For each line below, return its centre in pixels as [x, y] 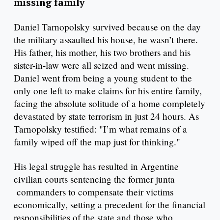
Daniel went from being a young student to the [103, 78]
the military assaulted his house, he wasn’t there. [106, 40]
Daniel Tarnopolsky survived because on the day [107, 27]
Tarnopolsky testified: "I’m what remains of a [100, 129]
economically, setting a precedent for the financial [110, 204]
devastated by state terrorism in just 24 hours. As [106, 116]
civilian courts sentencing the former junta [94, 179]
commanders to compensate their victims [94, 192]
